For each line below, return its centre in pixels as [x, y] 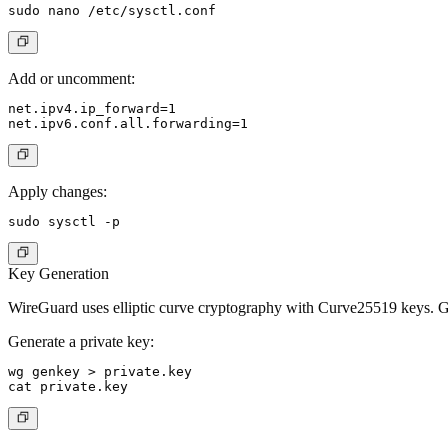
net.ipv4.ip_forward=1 [92, 109]
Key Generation [58, 274]
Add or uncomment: [71, 79]
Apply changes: [57, 192]
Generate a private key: [81, 342]
